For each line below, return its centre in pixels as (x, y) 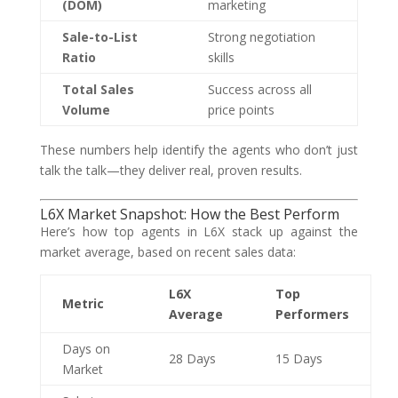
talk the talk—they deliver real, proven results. (171, 170)
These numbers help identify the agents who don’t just (199, 150)
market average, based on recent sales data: (167, 252)
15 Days (298, 358)
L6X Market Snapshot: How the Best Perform (189, 214)
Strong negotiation (261, 37)
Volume (86, 110)
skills (221, 57)
